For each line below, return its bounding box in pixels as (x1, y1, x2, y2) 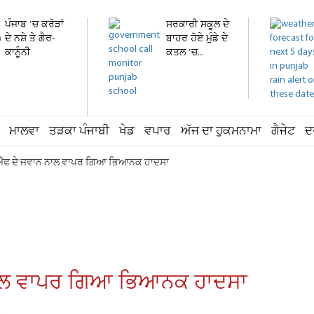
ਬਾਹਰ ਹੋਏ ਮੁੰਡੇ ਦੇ (166, 32, 228, 46)
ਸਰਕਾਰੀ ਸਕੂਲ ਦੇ (166, 18, 229, 32)
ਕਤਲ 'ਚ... (166, 46, 204, 60)
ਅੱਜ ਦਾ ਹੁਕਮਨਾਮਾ (181, 123, 261, 139)
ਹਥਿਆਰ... (5, 60, 44, 74)
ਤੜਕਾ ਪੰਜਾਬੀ (49, 123, 109, 139)
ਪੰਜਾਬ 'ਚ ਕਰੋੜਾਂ (5, 18, 64, 32)
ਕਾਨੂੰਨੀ (5, 46, 30, 60)
